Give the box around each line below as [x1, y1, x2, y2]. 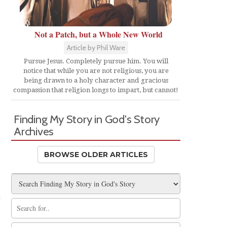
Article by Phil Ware [66, 43, 125, 52]
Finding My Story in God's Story [14, 111, 160, 126]
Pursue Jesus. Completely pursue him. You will [23, 57, 168, 65]
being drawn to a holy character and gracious [23, 76, 168, 84]
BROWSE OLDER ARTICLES [44, 149, 148, 159]
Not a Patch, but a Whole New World [34, 28, 163, 40]
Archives [14, 124, 54, 138]
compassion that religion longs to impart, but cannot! [13, 86, 178, 94]
